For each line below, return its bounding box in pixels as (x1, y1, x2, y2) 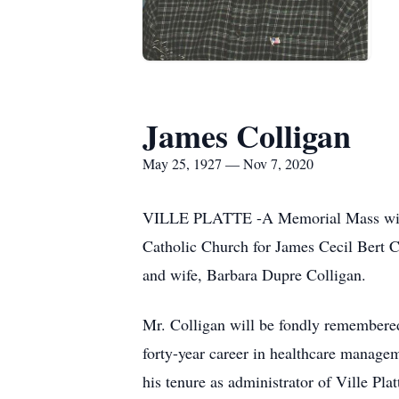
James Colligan (142, 112, 351, 159)
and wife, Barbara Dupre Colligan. (142, 264, 366, 285)
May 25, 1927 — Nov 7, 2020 (142, 154, 313, 173)
